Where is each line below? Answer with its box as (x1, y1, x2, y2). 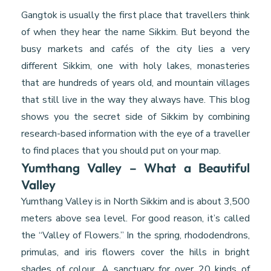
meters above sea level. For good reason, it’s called (21, 211, 250, 225)
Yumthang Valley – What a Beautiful (21, 159, 250, 175)
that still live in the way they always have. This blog (21, 93, 250, 106)
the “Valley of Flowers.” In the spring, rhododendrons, (21, 228, 250, 242)
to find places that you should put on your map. (21, 143, 221, 157)
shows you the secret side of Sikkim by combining (21, 109, 250, 123)
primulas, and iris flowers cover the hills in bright (21, 245, 250, 259)
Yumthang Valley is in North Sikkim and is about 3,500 (21, 194, 250, 208)
